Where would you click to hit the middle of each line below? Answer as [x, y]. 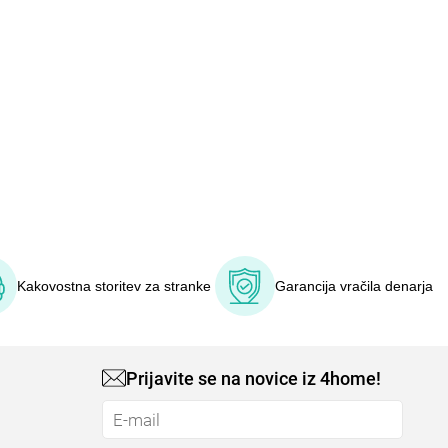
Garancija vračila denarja [354, 286]
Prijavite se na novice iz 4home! [254, 378]
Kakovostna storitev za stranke [113, 286]
